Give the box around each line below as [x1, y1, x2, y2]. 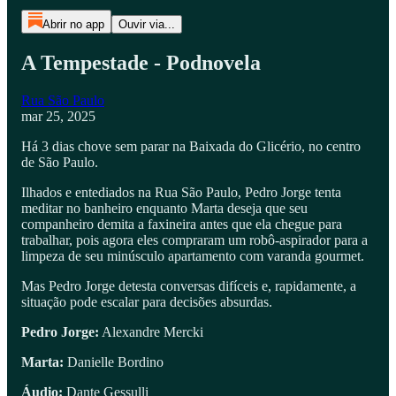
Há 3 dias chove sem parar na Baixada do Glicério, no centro [21, 138, 361, 154]
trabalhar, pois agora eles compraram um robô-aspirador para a [21, 232, 368, 247]
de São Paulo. [21, 154, 98, 170]
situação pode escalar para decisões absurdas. [21, 293, 272, 309]
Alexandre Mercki [99, 324, 203, 339]
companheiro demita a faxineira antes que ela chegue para [21, 216, 342, 232]
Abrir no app [42, 18, 104, 31]
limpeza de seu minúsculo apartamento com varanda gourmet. [21, 247, 364, 263]
